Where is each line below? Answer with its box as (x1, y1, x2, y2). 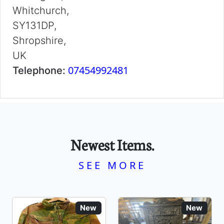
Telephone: (12, 64, 68, 76)
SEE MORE (78, 158, 146, 172)
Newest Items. (70, 133, 154, 154)
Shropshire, (12, 34, 66, 46)
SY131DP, (12, 19, 56, 31)
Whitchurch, (12, 4, 69, 16)
